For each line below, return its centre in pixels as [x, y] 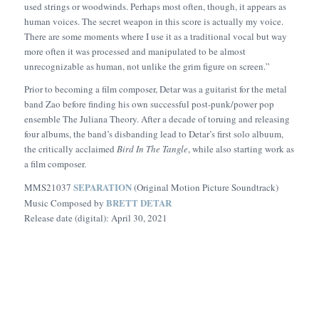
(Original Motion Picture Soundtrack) [205, 188]
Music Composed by [65, 203]
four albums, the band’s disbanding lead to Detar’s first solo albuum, [153, 134]
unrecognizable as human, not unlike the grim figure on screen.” [147, 67]
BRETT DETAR [138, 203]
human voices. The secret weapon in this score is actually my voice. [153, 22]
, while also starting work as [241, 149]
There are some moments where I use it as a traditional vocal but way [155, 37]
